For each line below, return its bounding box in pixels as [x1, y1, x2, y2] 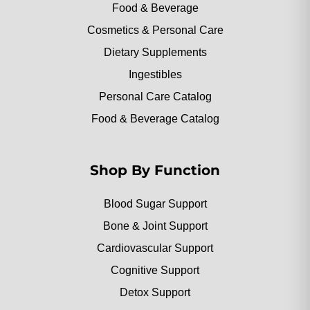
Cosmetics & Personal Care [86, 24, 224, 37]
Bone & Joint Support [102, 220, 208, 232]
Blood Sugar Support [103, 198, 207, 210]
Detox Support [120, 286, 190, 299]
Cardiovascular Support [97, 242, 213, 255]
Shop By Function [90, 162, 220, 179]
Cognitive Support [111, 264, 199, 277]
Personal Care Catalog [98, 91, 212, 103]
